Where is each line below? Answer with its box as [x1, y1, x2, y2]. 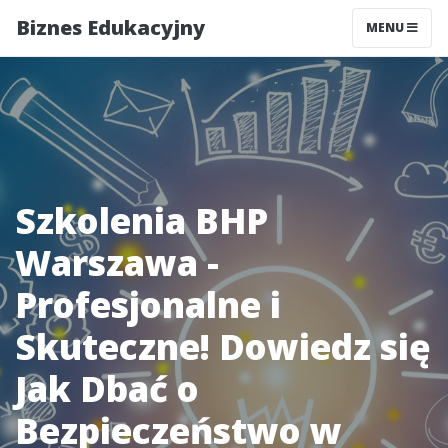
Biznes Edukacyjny [16, 14, 205, 41]
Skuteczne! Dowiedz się [15, 323, 431, 370]
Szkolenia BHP [15, 197, 268, 244]
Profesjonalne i [15, 281, 281, 328]
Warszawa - [15, 239, 219, 286]
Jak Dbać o [15, 365, 199, 412]
